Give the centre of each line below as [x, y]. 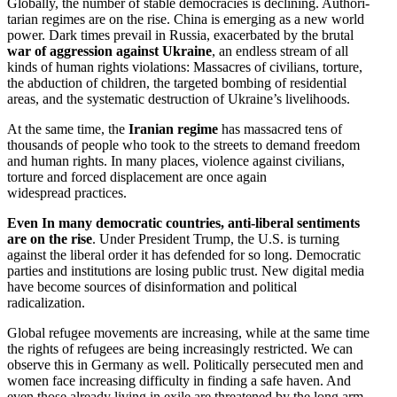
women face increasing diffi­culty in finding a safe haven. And [179, 380]
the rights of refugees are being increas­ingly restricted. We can [180, 348]
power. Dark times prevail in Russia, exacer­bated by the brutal [180, 35]
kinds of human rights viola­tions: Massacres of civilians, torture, [185, 66]
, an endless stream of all [280, 51]
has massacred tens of [280, 128]
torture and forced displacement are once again [137, 176]
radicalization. [46, 302]
